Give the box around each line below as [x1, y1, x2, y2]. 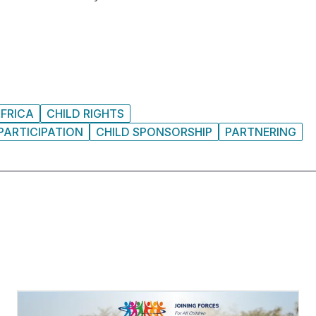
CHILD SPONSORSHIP [96, 125, 212, 139]
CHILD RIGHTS [47, 107, 124, 121]
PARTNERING [225, 125, 296, 139]
